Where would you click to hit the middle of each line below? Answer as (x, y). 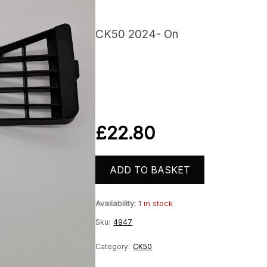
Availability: (116, 204)
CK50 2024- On (137, 34)
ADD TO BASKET (150, 170)
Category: (113, 247)
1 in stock (156, 204)
